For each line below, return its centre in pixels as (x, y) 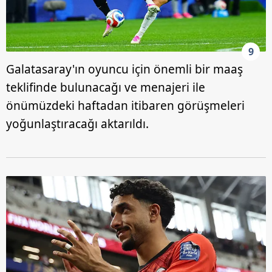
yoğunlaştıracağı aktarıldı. (77, 124)
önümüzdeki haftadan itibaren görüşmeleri (125, 106)
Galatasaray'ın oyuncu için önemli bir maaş (124, 70)
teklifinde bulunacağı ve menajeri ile (106, 88)
